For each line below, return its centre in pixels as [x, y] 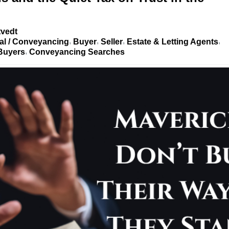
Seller [112, 42]
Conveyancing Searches [77, 52]
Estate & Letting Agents [173, 42]
